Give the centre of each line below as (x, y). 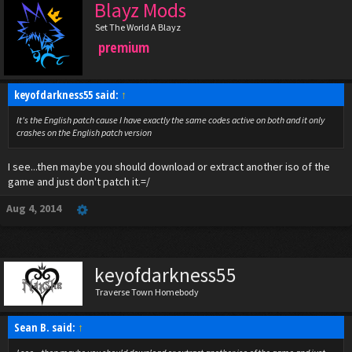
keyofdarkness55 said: (68, 95)
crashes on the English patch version (84, 132)
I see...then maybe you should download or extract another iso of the (169, 167)
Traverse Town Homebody (147, 292)
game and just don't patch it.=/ (79, 181)
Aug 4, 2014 (34, 208)
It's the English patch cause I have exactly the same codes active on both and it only (170, 120)
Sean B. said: (46, 327)
